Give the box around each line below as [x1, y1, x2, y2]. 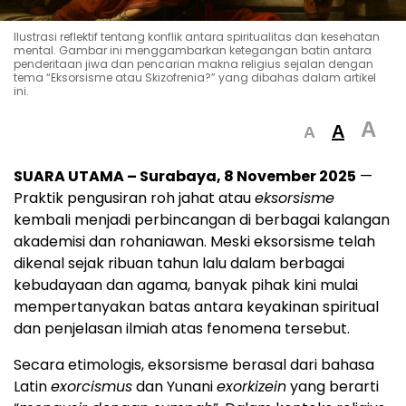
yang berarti [286, 375, 379, 397]
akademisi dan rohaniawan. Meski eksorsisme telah [14, 230, 375, 252]
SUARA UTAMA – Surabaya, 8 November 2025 [14, 165, 356, 187]
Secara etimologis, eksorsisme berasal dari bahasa [14, 353, 374, 375]
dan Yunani [132, 375, 217, 397]
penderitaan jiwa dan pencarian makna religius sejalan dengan [14, 55, 373, 72]
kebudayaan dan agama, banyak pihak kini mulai [14, 274, 358, 295]
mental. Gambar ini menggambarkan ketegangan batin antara [14, 42, 372, 58]
